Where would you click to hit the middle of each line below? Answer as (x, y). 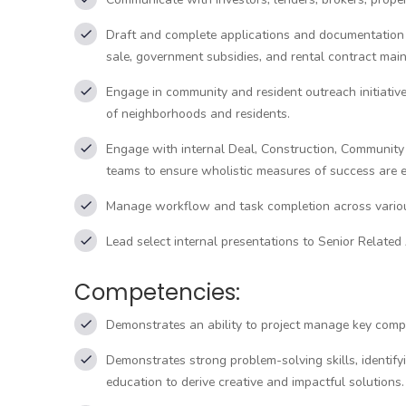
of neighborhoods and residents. (198, 114)
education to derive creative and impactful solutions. (255, 382)
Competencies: (157, 292)
